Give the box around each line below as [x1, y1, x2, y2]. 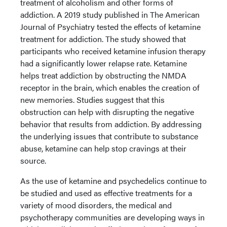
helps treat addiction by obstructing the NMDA [20, 69, 186, 81]
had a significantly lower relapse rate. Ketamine [20, 57, 187, 69]
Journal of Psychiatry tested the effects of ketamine [20, 21, 201, 32]
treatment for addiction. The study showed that [20, 33, 186, 45]
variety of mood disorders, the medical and [20, 199, 172, 211]
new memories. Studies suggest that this [20, 94, 165, 105]
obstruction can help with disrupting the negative [20, 106, 194, 118]
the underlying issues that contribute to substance [20, 130, 198, 142]
